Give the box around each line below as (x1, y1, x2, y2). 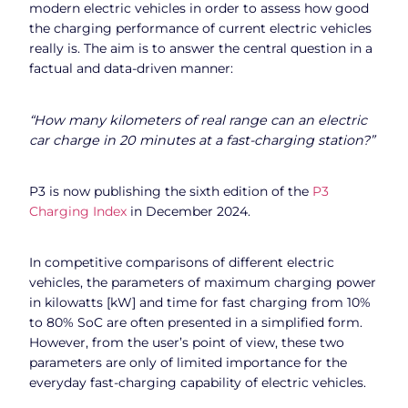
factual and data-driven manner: (29, 60, 233, 77)
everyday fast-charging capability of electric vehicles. (29, 374, 366, 392)
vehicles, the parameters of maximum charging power (29, 274, 376, 291)
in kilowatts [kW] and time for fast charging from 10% (29, 294, 371, 311)
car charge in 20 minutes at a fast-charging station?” (29, 131, 374, 148)
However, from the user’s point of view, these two (29, 334, 344, 352)
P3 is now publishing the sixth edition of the (29, 182, 312, 199)
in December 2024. (127, 202, 250, 219)
